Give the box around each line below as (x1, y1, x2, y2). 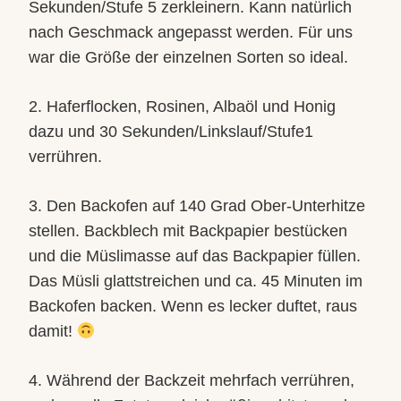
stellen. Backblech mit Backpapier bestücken (29, 222, 347, 240)
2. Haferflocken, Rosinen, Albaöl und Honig (29, 98, 336, 115)
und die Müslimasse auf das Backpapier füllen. (29, 247, 361, 265)
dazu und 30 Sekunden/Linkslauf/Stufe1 (29, 123, 313, 141)
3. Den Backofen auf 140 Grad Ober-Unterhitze (29, 197, 365, 215)
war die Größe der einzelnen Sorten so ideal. (29, 48, 348, 66)
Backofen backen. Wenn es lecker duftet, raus (29, 297, 357, 315)
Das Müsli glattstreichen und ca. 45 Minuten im (29, 272, 363, 290)
